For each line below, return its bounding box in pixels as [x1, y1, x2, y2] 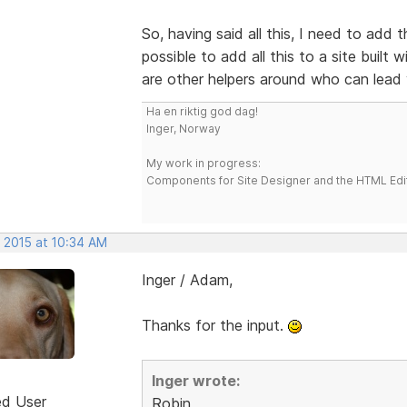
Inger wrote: [151, 371, 240, 390]
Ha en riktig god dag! [145, 104, 258, 118]
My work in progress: [145, 155, 261, 170]
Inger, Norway [145, 121, 221, 135]
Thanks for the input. [141, 315, 288, 334]
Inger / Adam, [141, 270, 233, 289]
